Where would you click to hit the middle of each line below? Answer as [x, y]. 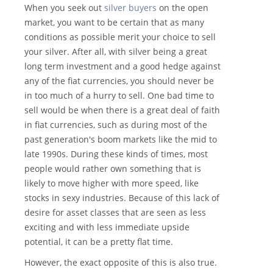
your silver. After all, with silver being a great [116, 52]
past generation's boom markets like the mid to [121, 140]
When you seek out [64, 8]
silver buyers [130, 8]
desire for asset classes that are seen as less [115, 213]
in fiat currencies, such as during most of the [116, 125]
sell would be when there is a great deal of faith [122, 110]
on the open [183, 8]
